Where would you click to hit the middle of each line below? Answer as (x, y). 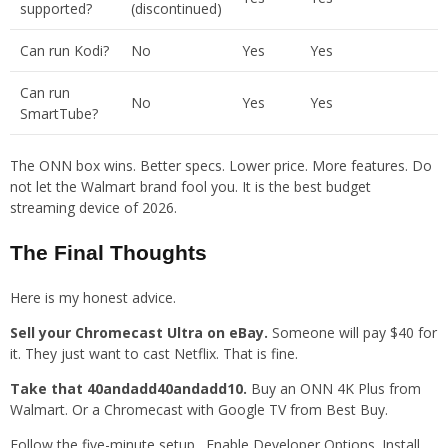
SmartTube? (59, 114)
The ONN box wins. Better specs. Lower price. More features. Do (221, 166)
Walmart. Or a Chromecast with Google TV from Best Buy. (199, 410)
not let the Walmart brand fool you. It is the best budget (190, 187)
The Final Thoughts (108, 253)
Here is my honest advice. (93, 298)
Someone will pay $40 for (352, 333)
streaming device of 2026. (93, 208)
